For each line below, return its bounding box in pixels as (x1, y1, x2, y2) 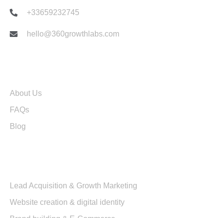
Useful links (10, 64, 75, 77)
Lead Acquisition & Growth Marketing (10, 181, 137, 190)
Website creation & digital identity (10, 198, 125, 206)
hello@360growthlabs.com (27, 29, 119, 38)
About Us (10, 89, 42, 97)
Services (10, 156, 54, 170)
